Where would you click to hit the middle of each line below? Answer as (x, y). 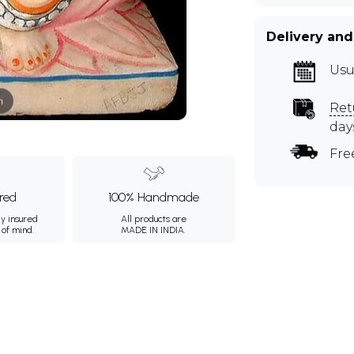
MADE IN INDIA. (154, 230)
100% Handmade (153, 197)
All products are (153, 219)
